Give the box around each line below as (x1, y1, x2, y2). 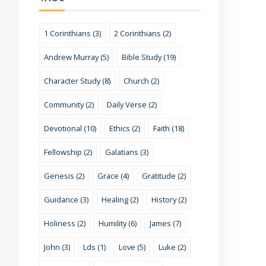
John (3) (43, 242, 70, 253)
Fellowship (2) (43, 147, 92, 158)
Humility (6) (98, 218, 137, 229)
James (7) (149, 218, 181, 229)
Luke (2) (158, 242, 186, 253)
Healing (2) (101, 194, 138, 205)
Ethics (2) (109, 123, 140, 134)
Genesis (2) (43, 170, 84, 182)
